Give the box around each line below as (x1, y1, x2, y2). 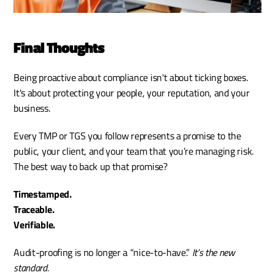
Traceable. (14, 201, 55, 217)
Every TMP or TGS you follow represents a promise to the (14, 128, 241, 143)
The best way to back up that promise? (14, 158, 168, 174)
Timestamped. (14, 186, 72, 201)
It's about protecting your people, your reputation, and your (14, 85, 250, 100)
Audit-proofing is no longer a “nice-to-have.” (14, 244, 190, 260)
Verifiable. (14, 217, 55, 232)
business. (14, 100, 50, 115)
